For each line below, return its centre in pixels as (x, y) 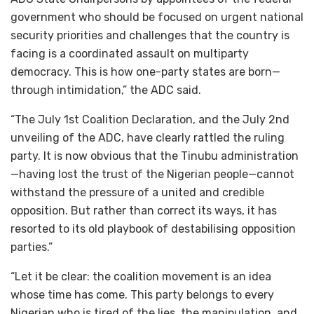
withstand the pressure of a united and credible (137, 192)
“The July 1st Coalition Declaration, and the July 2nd (150, 119)
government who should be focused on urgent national (157, 17)
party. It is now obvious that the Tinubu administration (155, 156)
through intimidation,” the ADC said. (106, 90)
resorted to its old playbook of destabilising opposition (153, 228)
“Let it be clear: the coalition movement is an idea (141, 276)
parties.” (32, 247)
